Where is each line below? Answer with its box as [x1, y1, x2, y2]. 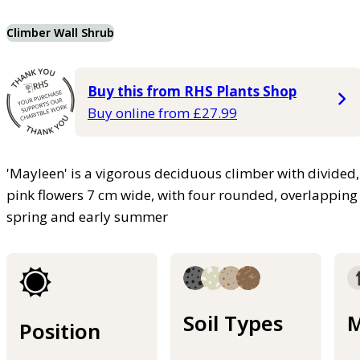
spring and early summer [6, 207, 168, 226]
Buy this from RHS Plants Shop [88, 81, 297, 100]
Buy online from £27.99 [88, 103, 237, 122]
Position [19, 317, 100, 346]
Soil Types [183, 309, 283, 337]
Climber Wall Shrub [6, 24, 114, 40]
